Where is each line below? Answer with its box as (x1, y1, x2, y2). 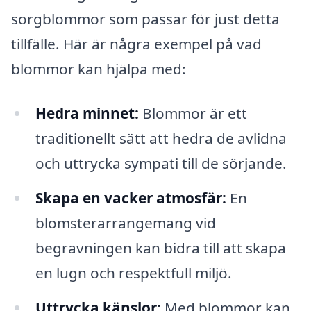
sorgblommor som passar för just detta (11, 9, 280, 29)
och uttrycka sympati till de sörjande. (35, 153, 287, 173)
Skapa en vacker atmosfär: (35, 187, 226, 208)
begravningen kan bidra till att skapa (35, 237, 286, 258)
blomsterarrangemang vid (35, 212, 216, 233)
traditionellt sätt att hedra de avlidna (35, 128, 287, 148)
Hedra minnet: (35, 103, 139, 123)
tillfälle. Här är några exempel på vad (11, 34, 262, 54)
